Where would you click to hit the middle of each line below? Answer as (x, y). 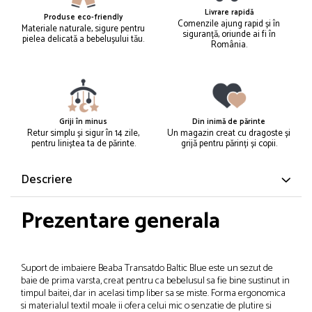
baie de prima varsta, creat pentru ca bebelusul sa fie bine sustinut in (155, 281)
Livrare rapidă (229, 12)
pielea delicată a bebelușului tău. (83, 40)
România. (229, 45)
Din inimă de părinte (229, 122)
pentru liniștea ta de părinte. (83, 143)
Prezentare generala (120, 221)
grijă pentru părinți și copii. (229, 143)
